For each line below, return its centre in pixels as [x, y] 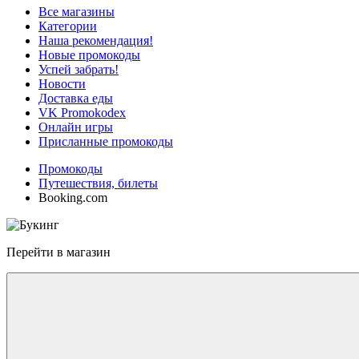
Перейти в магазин [58, 252]
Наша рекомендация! [96, 40]
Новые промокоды [89, 55]
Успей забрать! [79, 69]
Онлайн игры [76, 127]
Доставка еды [76, 98]
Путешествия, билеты [98, 183]
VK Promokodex [82, 113]
